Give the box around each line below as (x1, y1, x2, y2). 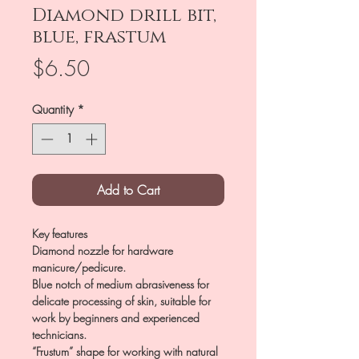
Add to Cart (97, 180, 159, 199)
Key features (32, 225, 87, 241)
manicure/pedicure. (32, 259, 126, 275)
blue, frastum (32, 25, 166, 50)
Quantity (32, 102, 74, 118)
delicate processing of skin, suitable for (32, 292, 211, 309)
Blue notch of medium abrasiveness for (32, 276, 209, 292)
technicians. (32, 326, 87, 342)
